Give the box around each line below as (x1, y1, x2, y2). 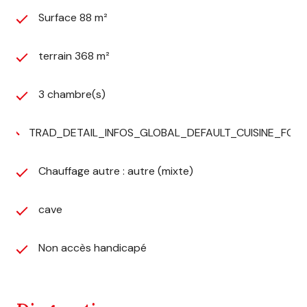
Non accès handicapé (38, 240, 147, 255)
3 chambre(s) (38, 86, 106, 101)
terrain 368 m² (38, 48, 110, 63)
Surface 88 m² (38, 10, 108, 25)
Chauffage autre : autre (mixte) (38, 163, 193, 178)
